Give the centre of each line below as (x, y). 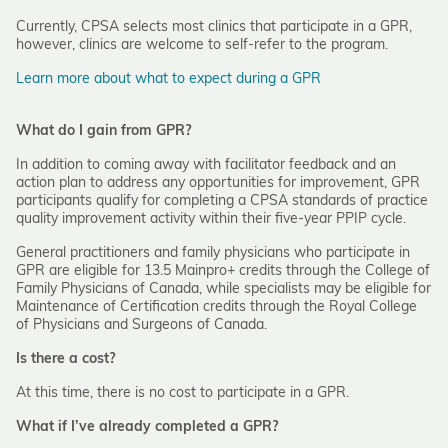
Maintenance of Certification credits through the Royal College (216, 307)
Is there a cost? (67, 359)
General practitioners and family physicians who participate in (213, 253)
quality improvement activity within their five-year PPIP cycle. (211, 219)
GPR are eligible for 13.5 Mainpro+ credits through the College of (223, 271)
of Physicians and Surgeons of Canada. (141, 325)
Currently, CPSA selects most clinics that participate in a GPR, (214, 27)
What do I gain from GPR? (103, 131)
